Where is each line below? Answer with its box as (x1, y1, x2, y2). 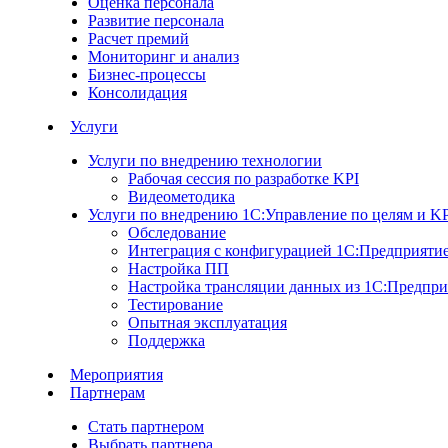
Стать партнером (88, 418, 204, 435)
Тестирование (128, 296, 223, 313)
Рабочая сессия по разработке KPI (128, 170, 359, 187)
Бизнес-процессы (88, 66, 206, 83)
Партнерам (70, 384, 145, 401)
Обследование (128, 224, 226, 241)
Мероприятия (70, 366, 163, 383)
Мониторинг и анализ (88, 48, 239, 65)
